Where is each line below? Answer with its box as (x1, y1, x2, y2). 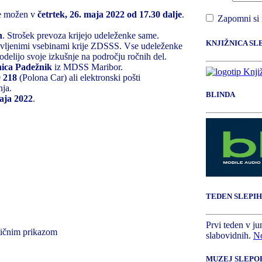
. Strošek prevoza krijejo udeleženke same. (2, 30, 159, 40)
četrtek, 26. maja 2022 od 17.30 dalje (37, 9, 182, 19)
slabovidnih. (206, 230, 253, 241)
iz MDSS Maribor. (52, 61, 123, 72)
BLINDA (206, 89, 235, 99)
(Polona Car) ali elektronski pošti (17, 72, 140, 82)
